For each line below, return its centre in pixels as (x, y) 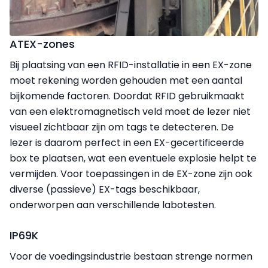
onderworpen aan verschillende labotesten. (113, 205)
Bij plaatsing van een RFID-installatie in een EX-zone (131, 65)
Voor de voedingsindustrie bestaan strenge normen (131, 257)
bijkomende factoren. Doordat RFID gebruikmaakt (127, 96)
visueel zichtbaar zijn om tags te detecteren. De (122, 127)
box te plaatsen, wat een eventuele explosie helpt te (133, 159)
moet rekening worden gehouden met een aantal (126, 81)
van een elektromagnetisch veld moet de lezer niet (130, 112)
